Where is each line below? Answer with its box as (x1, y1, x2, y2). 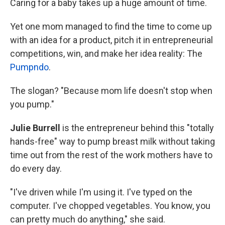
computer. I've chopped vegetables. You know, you (10, 200, 210, 211)
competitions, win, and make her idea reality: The (10, 48, 202, 59)
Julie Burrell (10, 123, 62, 133)
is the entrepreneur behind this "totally (62, 123, 214, 133)
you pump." (10, 99, 54, 109)
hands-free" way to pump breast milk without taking (10, 136, 215, 147)
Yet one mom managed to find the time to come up (10, 21, 212, 32)
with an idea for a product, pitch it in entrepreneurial (10, 35, 213, 45)
